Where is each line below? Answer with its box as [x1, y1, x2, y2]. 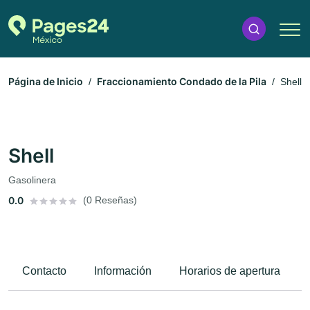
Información [94, 265, 152, 277]
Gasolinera [8, 174, 56, 186]
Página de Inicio [8, 75, 83, 88]
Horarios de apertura [179, 265, 280, 277]
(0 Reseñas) [83, 194, 137, 206]
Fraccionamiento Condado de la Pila [97, 75, 266, 88]
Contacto [22, 265, 66, 277]
